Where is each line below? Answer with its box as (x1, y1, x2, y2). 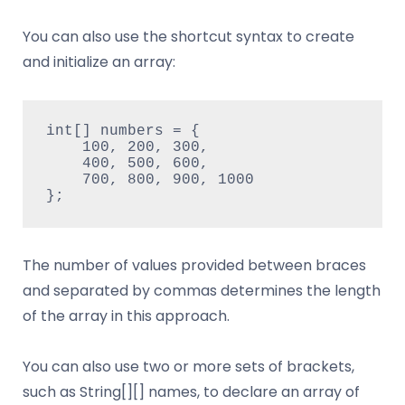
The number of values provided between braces (23, 254, 366, 276)
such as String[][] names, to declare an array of (23, 381, 360, 402)
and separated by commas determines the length (23, 279, 381, 301)
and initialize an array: (23, 51, 175, 72)
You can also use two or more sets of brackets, (23, 355, 354, 377)
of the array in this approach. (23, 305, 230, 326)
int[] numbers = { (45, 123, 200, 140)
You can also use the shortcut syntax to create (23, 25, 354, 47)
